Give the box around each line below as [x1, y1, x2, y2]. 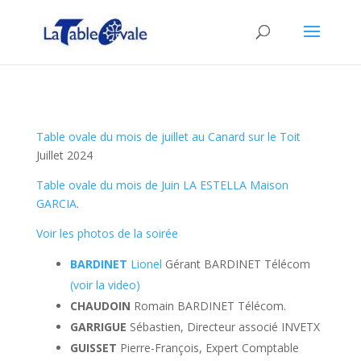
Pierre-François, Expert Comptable [119, 340, 299, 355]
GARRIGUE [69, 319, 130, 334]
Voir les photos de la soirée [35, 226, 178, 241]
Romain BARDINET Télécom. [133, 298, 286, 313]
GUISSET [69, 340, 120, 355]
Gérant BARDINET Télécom [161, 256, 310, 272]
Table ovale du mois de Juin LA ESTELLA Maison [35, 177, 288, 193]
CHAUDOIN [69, 298, 134, 313]
